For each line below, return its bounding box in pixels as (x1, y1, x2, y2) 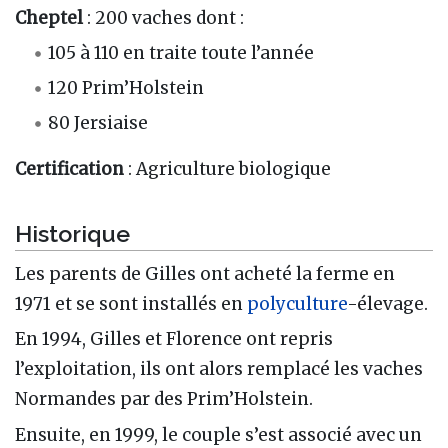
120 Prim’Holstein (48, 76, 205, 99)
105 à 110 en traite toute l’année (48, 41, 315, 64)
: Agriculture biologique (124, 157, 331, 180)
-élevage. (347, 293, 428, 316)
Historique (15, 219, 130, 247)
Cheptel (15, 6, 83, 29)
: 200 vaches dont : (83, 6, 244, 29)
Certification (15, 157, 124, 180)
